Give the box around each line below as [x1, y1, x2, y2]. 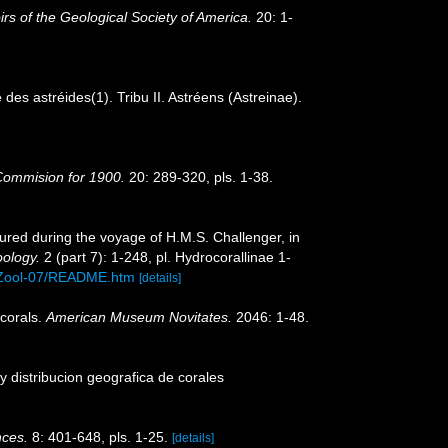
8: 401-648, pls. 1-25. [28, 428, 168, 445]
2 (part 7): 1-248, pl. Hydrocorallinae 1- [40, 248, 291, 265]
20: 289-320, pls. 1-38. [125, 168, 273, 185]
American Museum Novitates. [46, 308, 232, 325]
